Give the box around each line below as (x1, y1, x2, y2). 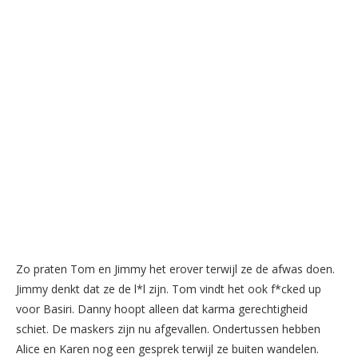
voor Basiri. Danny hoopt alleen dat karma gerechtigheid (16, 300, 308, 316)
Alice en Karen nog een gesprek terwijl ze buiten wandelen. (16, 340, 319, 356)
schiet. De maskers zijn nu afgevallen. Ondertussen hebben (16, 320, 320, 336)
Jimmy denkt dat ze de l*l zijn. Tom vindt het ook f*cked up (16, 280, 321, 296)
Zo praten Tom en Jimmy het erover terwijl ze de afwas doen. (16, 261, 335, 276)
